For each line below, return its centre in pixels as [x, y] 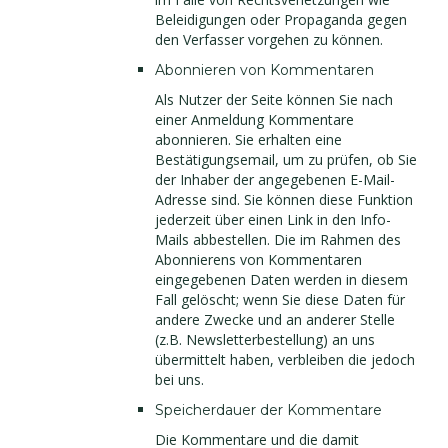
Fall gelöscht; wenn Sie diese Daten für [280, 299]
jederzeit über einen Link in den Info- [273, 219]
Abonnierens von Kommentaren [258, 259]
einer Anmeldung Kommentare [254, 119]
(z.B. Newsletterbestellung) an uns [265, 339]
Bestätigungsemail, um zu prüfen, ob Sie [286, 159]
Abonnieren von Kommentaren [264, 70]
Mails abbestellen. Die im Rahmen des [278, 239]
